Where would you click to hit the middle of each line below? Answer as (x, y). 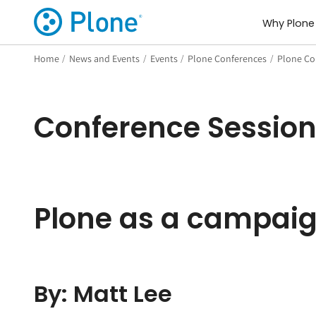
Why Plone (288, 24)
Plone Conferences (227, 58)
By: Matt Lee (103, 293)
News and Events (105, 58)
